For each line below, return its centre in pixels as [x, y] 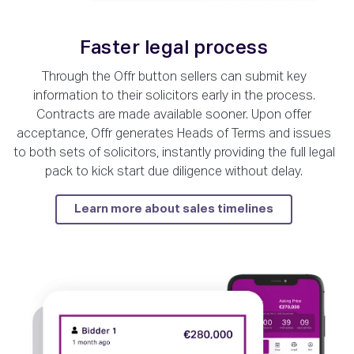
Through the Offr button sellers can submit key [174, 77]
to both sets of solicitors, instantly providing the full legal [174, 153]
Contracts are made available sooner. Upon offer [174, 115]
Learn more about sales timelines [174, 209]
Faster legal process [174, 48]
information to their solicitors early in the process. [174, 96]
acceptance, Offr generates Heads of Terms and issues [174, 134]
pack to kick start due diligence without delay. [174, 172]
